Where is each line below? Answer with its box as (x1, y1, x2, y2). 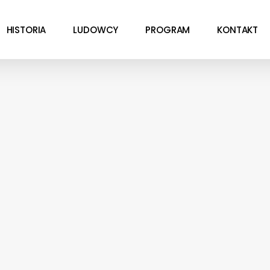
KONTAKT (217, 23, 259, 36)
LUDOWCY (73, 23, 119, 36)
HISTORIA (6, 23, 46, 36)
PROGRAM (145, 23, 190, 36)
